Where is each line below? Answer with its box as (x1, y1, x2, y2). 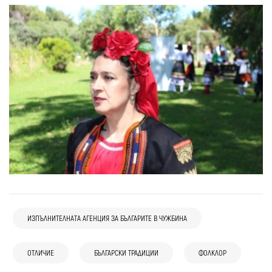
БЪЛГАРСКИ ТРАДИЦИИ (94, 247, 158, 257)
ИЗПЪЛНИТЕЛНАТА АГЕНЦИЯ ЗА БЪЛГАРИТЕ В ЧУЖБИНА (27, 212, 187, 223)
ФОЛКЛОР (199, 247, 226, 257)
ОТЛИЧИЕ (27, 247, 54, 257)
